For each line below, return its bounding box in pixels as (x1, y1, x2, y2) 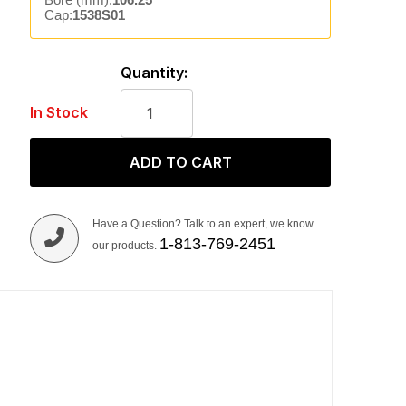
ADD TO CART (129, 153, 232, 171)
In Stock (29, 103, 88, 121)
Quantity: (120, 63, 188, 82)
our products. (92, 239, 159, 252)
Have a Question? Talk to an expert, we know (92, 217, 314, 230)
